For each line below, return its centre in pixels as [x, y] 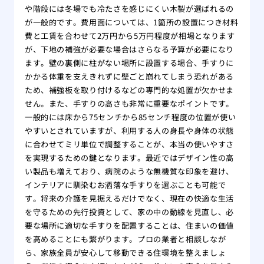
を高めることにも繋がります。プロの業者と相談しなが [125, 239]
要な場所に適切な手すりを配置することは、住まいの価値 [129, 226]
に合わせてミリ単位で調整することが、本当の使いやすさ [129, 144]
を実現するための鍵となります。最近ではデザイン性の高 [129, 158]
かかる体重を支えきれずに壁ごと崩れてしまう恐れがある [129, 77]
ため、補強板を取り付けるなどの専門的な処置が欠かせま [129, 90]
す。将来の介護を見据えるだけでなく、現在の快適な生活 [129, 199]
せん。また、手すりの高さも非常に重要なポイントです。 [129, 104]
